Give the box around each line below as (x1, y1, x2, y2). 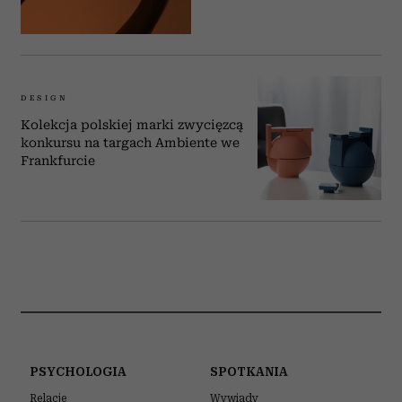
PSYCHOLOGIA (30, 363, 127, 379)
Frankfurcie (21, 153, 95, 169)
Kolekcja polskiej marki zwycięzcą (21, 118, 243, 133)
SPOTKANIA (210, 363, 288, 379)
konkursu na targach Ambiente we (21, 135, 240, 151)
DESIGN (21, 94, 69, 103)
